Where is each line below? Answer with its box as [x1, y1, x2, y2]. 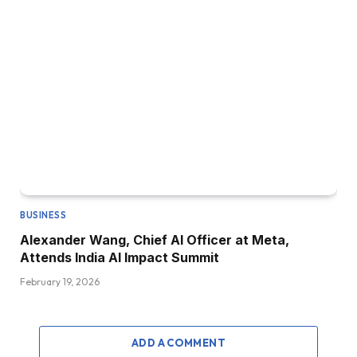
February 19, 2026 [20, 276, 100, 288]
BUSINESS [20, 210, 67, 222]
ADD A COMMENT [131, 336, 226, 350]
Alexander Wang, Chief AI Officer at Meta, [20, 232, 289, 249]
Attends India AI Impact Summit [20, 249, 219, 266]
